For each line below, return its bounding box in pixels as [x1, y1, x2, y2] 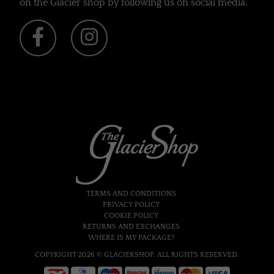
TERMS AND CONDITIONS [86, 189, 176, 198]
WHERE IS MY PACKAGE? [87, 233, 174, 242]
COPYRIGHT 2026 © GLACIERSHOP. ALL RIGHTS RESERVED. [35, 250, 239, 259]
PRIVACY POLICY [102, 200, 160, 209]
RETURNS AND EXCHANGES [82, 222, 180, 231]
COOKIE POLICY [103, 211, 158, 220]
